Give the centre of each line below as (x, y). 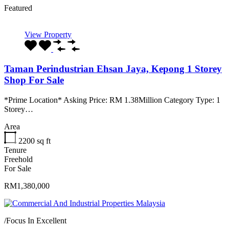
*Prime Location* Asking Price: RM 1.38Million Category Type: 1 (112, 100)
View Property (48, 35)
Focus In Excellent (36, 220)
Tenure (15, 150)
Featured (18, 8)
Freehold (18, 159)
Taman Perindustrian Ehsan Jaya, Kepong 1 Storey (113, 69)
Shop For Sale (34, 80)
